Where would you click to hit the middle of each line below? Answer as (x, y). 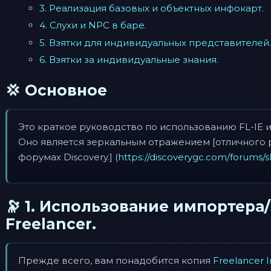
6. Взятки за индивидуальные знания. (129, 60)
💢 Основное (56, 90)
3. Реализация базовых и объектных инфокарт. (152, 8)
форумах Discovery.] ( (68, 157)
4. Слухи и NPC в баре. (93, 25)
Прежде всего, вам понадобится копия (116, 260)
